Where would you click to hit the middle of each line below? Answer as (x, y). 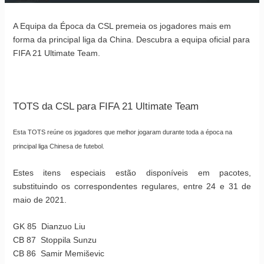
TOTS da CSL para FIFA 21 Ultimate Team (105, 106)
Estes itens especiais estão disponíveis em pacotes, (132, 172)
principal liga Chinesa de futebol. (58, 146)
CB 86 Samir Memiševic (58, 254)
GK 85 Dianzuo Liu (49, 227)
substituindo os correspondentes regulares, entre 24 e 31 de (132, 186)
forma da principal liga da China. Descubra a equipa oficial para (131, 39)
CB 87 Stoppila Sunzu (55, 240)
